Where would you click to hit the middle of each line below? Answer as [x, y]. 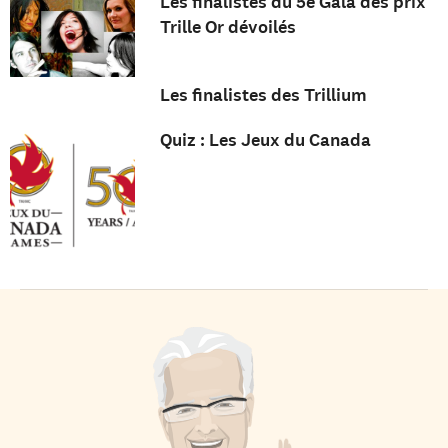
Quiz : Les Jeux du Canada [265, 139]
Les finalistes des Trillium [263, 94]
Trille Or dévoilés [227, 27]
